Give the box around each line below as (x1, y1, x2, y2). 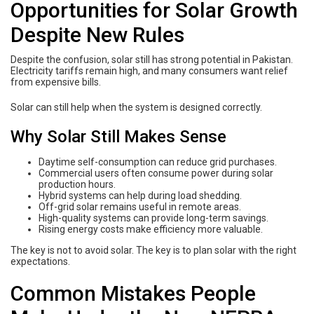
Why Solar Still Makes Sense (11, 126, 226, 146)
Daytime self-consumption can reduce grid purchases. (39, 156, 277, 168)
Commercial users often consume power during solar (39, 167, 273, 179)
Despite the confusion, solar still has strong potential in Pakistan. (11, 53, 293, 65)
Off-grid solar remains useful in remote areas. (39, 200, 241, 212)
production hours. (39, 178, 116, 190)
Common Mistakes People (11, 280, 256, 306)
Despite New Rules (11, 22, 184, 47)
